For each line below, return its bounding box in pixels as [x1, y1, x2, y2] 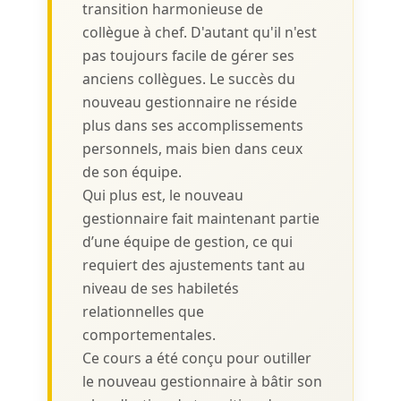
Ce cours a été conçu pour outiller [81, 347, 311, 368]
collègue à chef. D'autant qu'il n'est [81, 21, 317, 42]
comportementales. [81, 324, 216, 345]
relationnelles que [81, 301, 204, 321]
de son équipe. [81, 161, 182, 182]
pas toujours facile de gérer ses [81, 45, 294, 65]
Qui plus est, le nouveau [81, 184, 243, 205]
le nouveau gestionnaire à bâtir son [81, 371, 322, 391]
